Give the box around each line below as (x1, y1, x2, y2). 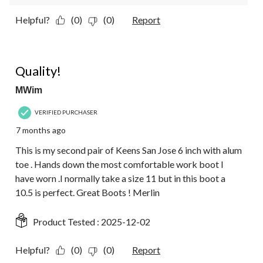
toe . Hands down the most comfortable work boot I (15, 159, 224, 170)
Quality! (15, 63, 61, 79)
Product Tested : (33, 216, 101, 228)
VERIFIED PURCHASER (35, 108, 97, 116)
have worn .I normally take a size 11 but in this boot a (15, 173, 225, 184)
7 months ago (16, 125, 66, 136)
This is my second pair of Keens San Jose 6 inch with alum (15, 144, 242, 156)
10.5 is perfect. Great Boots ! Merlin (15, 187, 160, 198)
